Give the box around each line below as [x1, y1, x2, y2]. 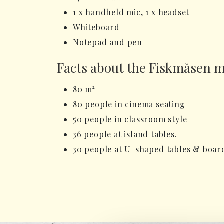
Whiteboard [73, 22, 120, 32]
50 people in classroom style [73, 114, 187, 124]
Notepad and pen [73, 37, 142, 47]
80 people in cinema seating [73, 99, 185, 109]
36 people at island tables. [73, 129, 177, 139]
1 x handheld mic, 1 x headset [73, 7, 190, 17]
